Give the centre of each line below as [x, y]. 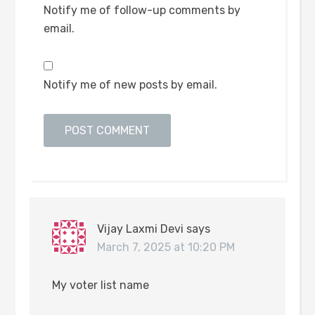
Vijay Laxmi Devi [141, 229]
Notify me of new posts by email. [131, 85]
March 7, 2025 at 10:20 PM [166, 247]
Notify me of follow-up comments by [142, 11]
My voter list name [101, 285]
